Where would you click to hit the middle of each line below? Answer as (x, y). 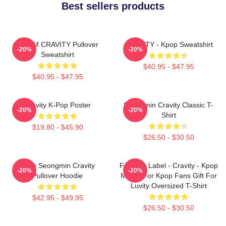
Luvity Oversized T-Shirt (168, 185)
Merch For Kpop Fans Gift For (168, 175)
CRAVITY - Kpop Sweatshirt (168, 44)
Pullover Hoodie (58, 175)
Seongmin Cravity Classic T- (168, 105)
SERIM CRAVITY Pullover (58, 44)
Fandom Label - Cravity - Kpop (168, 165)
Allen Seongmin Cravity (58, 165)
